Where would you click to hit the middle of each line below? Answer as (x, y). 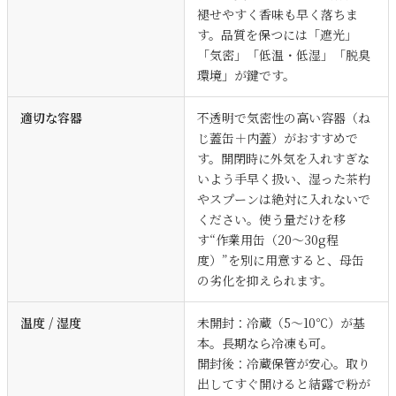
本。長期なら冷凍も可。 (265, 343)
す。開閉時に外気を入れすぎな (283, 159)
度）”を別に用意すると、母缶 (281, 260)
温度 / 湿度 (51, 323)
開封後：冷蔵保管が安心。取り (284, 364)
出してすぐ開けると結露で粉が (284, 384)
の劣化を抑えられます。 (265, 281)
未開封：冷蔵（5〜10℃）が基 (281, 323)
